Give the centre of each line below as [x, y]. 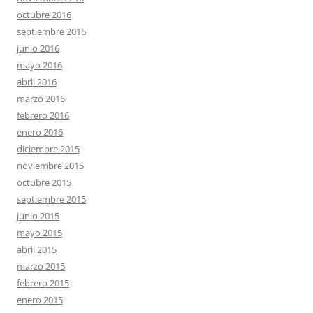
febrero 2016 [43, 115]
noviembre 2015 [50, 165]
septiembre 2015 [51, 199]
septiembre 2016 [51, 31]
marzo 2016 [41, 98]
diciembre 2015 [48, 148]
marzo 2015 [41, 266]
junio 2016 [38, 48]
